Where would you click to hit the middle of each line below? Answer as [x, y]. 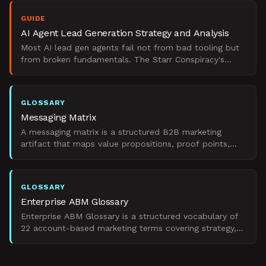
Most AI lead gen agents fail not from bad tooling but [130, 47]
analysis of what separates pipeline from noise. [116, 71]
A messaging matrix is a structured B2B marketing [121, 132]
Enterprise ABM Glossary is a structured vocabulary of [130, 216]
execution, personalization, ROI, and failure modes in [127, 240]
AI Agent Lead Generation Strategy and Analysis [125, 33]
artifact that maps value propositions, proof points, [125, 144]
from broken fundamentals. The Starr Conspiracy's [123, 59]
